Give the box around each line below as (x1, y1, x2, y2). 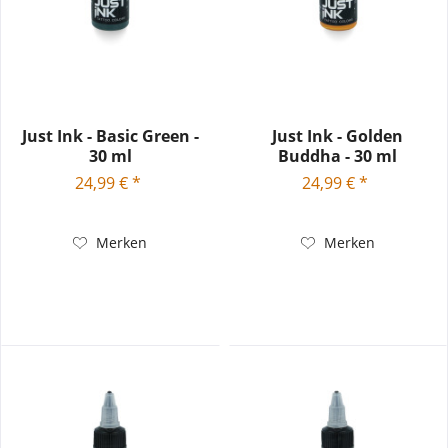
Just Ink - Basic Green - (21, 124, 199, 147)
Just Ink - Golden (272, 124, 404, 147)
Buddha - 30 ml (278, 144, 398, 167)
